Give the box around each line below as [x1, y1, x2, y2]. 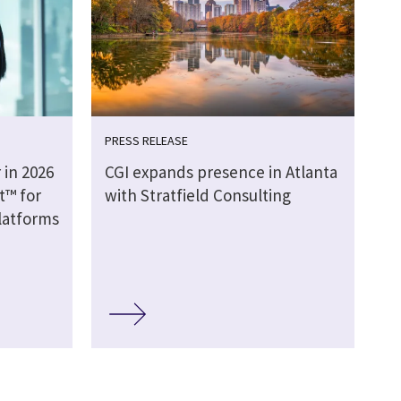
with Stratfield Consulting [104, 184, 291, 207]
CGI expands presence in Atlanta [104, 161, 337, 183]
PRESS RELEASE [104, 132, 188, 149]
